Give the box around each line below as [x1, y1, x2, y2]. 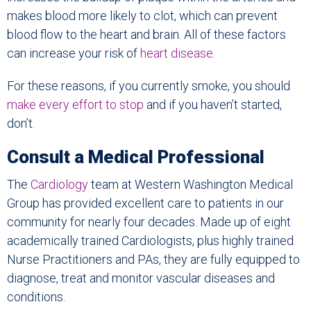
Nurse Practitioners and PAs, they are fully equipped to [7, 252, 300, 267]
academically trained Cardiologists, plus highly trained [7, 233, 294, 249]
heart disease [140, 46, 213, 61]
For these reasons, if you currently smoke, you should [7, 78, 290, 94]
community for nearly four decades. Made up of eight [7, 215, 291, 230]
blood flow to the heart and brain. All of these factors [7, 27, 286, 42]
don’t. [7, 116, 35, 131]
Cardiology [31, 177, 88, 192]
